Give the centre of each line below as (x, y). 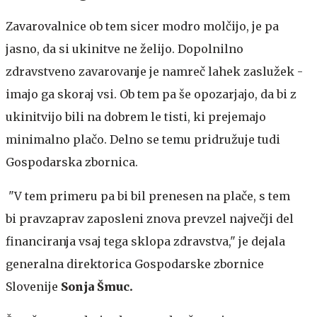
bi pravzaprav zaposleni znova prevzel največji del (150, 219)
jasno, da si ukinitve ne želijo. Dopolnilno (125, 49)
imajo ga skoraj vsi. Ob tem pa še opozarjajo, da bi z (151, 94)
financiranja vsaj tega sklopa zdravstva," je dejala (145, 241)
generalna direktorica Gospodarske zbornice (135, 264)
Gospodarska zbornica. (72, 162)
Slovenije (33, 287)
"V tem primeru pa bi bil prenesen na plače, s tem (148, 196)
